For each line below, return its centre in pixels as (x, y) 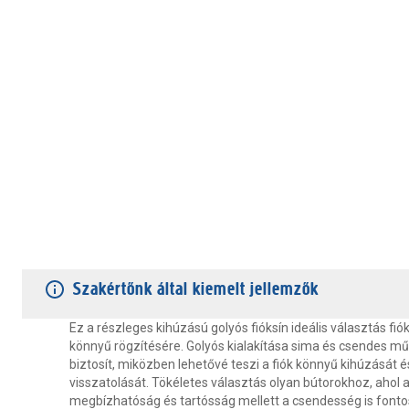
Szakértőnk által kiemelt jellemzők (196, 289)
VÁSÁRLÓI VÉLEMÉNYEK (241, 249)
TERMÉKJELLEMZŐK (82, 249)
